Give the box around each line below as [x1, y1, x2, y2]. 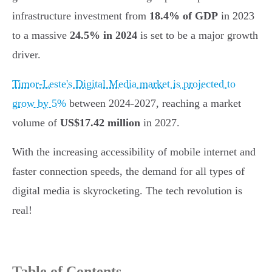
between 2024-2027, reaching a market [66, 97, 241, 110]
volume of [12, 117, 60, 129]
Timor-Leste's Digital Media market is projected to [12, 78, 236, 90]
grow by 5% [12, 97, 66, 110]
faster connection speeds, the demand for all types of [12, 165, 245, 178]
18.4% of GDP [149, 10, 218, 22]
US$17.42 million [60, 117, 140, 129]
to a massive [12, 29, 70, 42]
